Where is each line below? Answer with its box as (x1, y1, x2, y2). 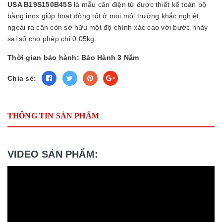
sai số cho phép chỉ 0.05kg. (7, 34, 97, 43)
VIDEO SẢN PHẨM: (7, 148, 98, 160)
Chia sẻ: (7, 74, 36, 82)
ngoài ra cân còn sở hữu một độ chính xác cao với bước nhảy (7, 23, 208, 31)
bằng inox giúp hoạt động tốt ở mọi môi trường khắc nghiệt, (7, 11, 201, 20)
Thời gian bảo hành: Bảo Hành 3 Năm (7, 53, 139, 61)
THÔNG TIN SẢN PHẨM (7, 111, 99, 120)
